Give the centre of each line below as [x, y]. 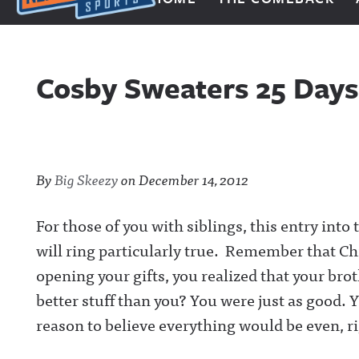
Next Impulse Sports [88, 31]
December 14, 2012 [194, 179]
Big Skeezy [87, 179]
